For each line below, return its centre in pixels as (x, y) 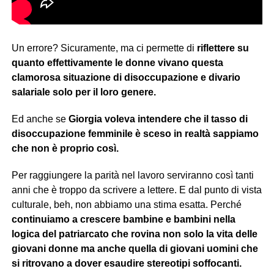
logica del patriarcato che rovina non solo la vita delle (134, 234)
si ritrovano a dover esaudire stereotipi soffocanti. (126, 263)
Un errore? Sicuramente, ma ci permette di (104, 48)
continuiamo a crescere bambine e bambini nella (123, 219)
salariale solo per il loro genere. (83, 92)
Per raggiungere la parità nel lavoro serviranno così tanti (132, 175)
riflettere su (223, 48)
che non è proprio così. (65, 148)
